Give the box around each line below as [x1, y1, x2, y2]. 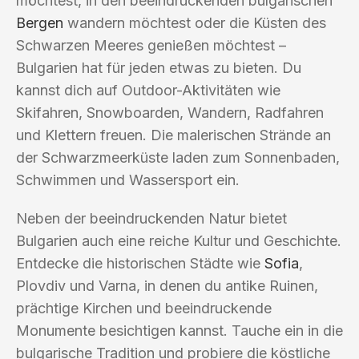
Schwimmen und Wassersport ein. [16, 171, 240, 188]
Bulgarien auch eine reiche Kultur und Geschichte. [16, 232, 341, 249]
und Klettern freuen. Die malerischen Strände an [16, 126, 331, 143]
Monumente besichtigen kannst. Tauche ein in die [16, 321, 343, 339]
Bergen [16, 14, 63, 31]
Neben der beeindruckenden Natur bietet [16, 209, 287, 227]
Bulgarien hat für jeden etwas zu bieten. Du [16, 58, 301, 76]
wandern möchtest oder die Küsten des [63, 14, 326, 31]
